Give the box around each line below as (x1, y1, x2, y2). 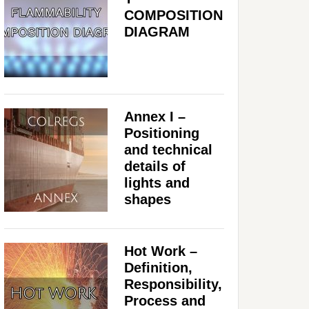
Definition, (124, 259, 192, 275)
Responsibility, (124, 276, 222, 292)
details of (124, 158, 186, 174)
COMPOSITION (124, 7, 223, 23)
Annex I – (124, 108, 186, 124)
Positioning (124, 125, 199, 141)
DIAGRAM (124, 23, 190, 39)
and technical (124, 141, 212, 157)
